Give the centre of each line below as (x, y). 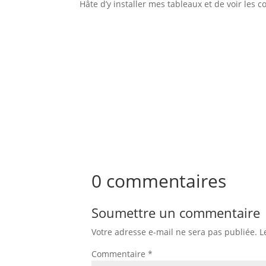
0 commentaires (159, 180)
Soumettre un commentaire (176, 212)
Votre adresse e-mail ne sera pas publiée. (175, 232)
